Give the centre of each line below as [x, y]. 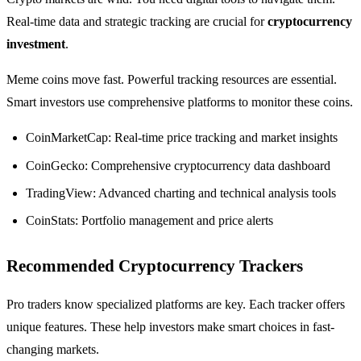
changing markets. [53, 350]
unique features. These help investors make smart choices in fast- [170, 327]
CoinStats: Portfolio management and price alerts [149, 221]
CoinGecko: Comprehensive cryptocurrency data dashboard [178, 165]
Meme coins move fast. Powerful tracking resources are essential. [172, 80]
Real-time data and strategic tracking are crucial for [137, 22]
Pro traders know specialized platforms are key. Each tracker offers [176, 305]
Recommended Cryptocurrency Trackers [155, 266]
